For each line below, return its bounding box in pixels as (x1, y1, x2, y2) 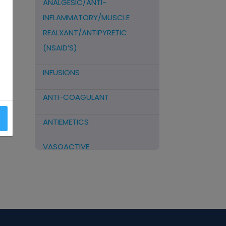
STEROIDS (42, 166, 77, 177)
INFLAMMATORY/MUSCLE (42, 12, 130, 23)
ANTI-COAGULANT (42, 92, 109, 102)
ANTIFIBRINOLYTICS (42, 191, 110, 201)
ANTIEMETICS (42, 117, 89, 127)
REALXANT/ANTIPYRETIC (42, 27, 127, 38)
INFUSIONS (42, 67, 80, 78)
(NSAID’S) (42, 42, 77, 53)
